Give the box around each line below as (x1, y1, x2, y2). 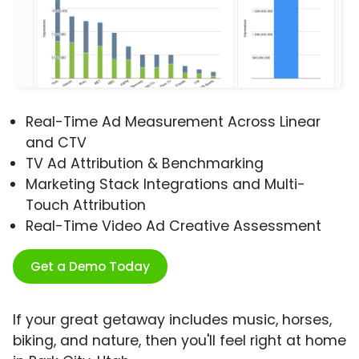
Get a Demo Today (30, 257, 150, 276)
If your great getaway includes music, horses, (13, 310, 332, 330)
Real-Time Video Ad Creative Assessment (26, 216, 321, 236)
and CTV (26, 133, 87, 153)
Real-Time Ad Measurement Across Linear (26, 112, 321, 132)
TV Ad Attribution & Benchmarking (26, 154, 264, 174)
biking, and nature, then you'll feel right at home (13, 331, 346, 351)
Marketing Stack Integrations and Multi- (26, 175, 305, 195)
